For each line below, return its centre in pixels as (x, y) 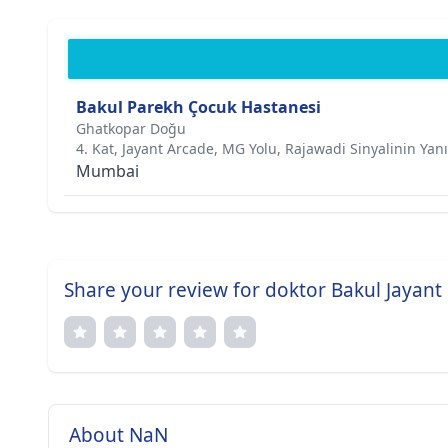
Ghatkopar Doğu (131, 128)
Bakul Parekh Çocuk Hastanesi (198, 107)
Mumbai (107, 171)
